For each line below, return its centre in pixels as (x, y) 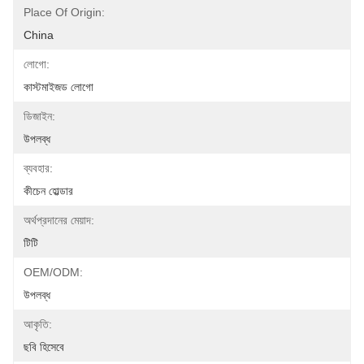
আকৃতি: (38, 324)
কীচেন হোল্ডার (48, 191)
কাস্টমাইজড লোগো (58, 87)
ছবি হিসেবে (44, 347)
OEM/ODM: (53, 272)
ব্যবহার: (38, 168)
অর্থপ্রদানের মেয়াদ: (59, 220)
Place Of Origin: (64, 12)
